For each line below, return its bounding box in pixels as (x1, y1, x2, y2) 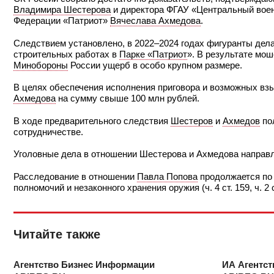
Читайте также (13, 227, 100, 241)
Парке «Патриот (119, 48, 187, 59)
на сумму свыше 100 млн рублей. (56, 93, 199, 104)
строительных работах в (13, 48, 119, 59)
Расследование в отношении (13, 171, 137, 182)
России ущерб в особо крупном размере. (68, 59, 242, 70)
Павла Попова (137, 171, 198, 182)
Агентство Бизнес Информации (13, 259, 155, 270)
